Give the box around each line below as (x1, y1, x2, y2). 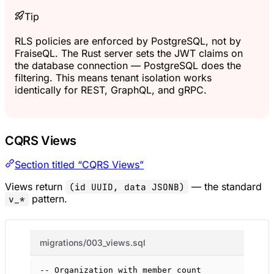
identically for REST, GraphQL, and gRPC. (15, 84, 207, 97)
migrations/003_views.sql (40, 237, 146, 248)
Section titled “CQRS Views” (15, 158, 144, 171)
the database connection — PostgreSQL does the (15, 59, 241, 72)
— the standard (188, 180, 262, 193)
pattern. (29, 193, 67, 206)
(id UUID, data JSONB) (69, 181, 185, 193)
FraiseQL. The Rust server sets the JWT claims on (15, 47, 243, 60)
